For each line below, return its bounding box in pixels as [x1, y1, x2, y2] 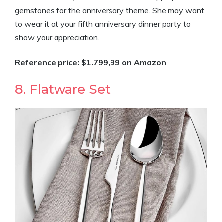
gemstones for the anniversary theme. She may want [15, 5, 204, 15]
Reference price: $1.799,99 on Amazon [15, 57, 166, 67]
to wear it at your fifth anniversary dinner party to [15, 19, 191, 29]
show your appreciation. [15, 32, 99, 42]
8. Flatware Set [15, 81, 111, 97]
